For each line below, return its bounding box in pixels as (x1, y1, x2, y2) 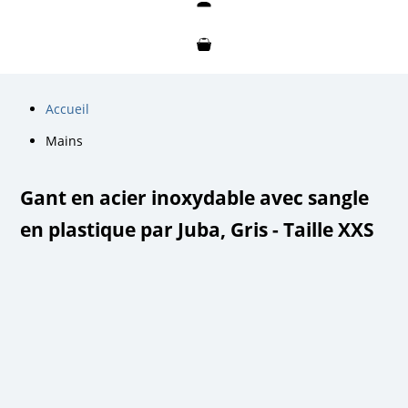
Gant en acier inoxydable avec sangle (20, 184, 370, 210)
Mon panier (175, 51, 233, 67)
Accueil (46, 99, 90, 117)
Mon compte (172, 6, 236, 23)
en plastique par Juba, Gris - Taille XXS (20, 216, 375, 242)
